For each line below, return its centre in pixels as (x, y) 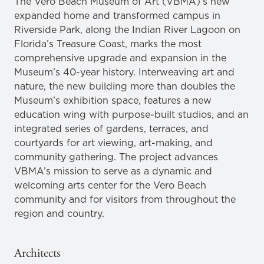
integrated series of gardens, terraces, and (111, 128)
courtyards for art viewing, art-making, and (113, 143)
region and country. (59, 213)
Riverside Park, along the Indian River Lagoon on (127, 29)
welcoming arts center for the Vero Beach (110, 185)
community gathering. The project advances (116, 157)
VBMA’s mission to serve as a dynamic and (113, 171)
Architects (37, 253)
